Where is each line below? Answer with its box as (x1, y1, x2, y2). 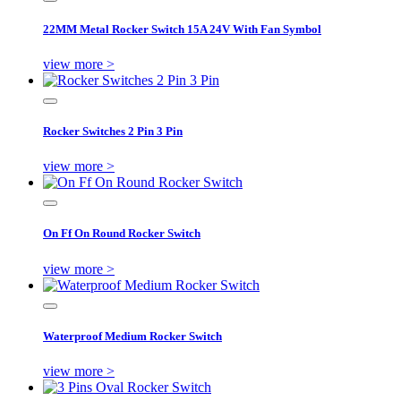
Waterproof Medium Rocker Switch (43, 328, 222, 343)
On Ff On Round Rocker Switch (43, 226, 200, 241)
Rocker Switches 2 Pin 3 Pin (43, 124, 183, 139)
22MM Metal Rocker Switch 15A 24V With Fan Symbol (43, 21, 321, 36)
